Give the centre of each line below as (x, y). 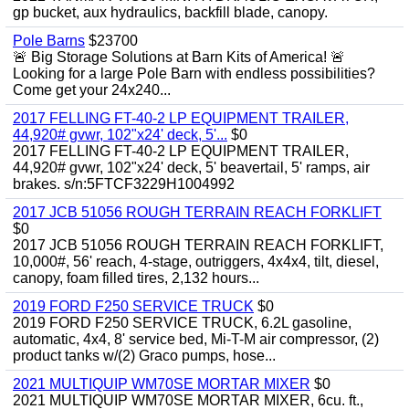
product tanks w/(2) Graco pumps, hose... (144, 356)
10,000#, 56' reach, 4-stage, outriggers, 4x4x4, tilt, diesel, (196, 262)
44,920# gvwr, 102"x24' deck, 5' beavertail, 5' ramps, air (191, 168)
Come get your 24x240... (92, 90)
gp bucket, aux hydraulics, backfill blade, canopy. (170, 12)
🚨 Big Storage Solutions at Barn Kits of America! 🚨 (179, 57)
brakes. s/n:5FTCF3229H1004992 (124, 184)
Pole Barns (49, 41)
